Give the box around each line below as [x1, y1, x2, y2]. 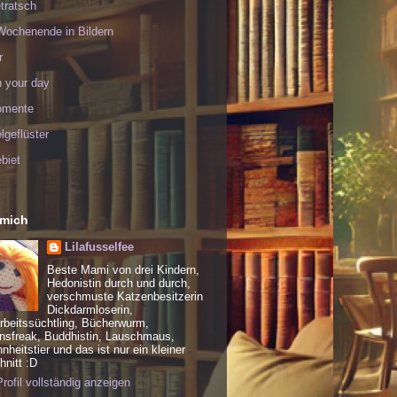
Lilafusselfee [64, 239, 134, 253]
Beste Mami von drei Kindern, [46, 263, 199, 277]
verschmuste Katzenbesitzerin [46, 290, 203, 304]
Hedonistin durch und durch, [46, 276, 191, 291]
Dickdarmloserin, [46, 303, 133, 317]
